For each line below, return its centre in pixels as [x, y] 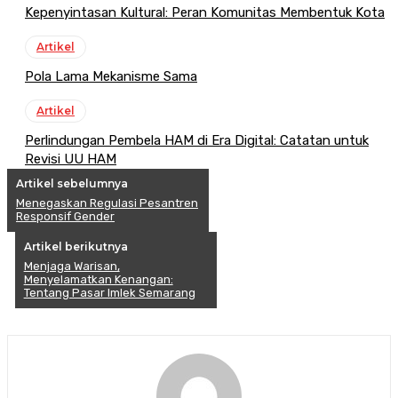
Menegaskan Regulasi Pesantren [107, 203]
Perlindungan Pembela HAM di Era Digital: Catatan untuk [197, 141]
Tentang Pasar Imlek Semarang [109, 293]
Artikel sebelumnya [72, 184]
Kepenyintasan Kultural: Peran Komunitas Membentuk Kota [205, 13]
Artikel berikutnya [76, 247]
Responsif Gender [65, 217]
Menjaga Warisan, [72, 267]
